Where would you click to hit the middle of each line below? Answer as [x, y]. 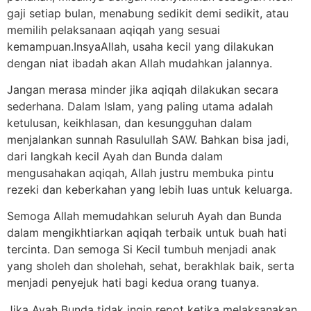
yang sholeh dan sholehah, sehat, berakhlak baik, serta [151, 266]
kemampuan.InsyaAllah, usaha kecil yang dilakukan [140, 46]
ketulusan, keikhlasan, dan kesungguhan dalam [129, 123]
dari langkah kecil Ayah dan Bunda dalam [115, 157]
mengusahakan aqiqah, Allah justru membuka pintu [140, 173]
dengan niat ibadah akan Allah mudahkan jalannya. [140, 63]
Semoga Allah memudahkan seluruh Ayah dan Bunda [144, 216]
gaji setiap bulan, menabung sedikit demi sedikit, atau [148, 13]
